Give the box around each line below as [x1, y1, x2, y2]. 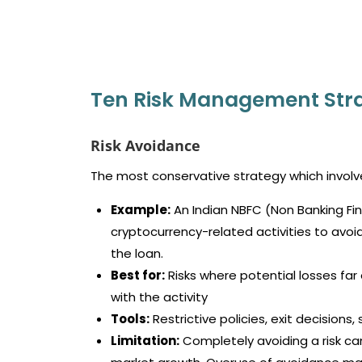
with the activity [111, 288, 208, 305]
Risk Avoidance [90, 136, 200, 155]
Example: [111, 201, 170, 218]
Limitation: [111, 332, 179, 349]
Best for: [111, 267, 165, 284]
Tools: [111, 310, 149, 327]
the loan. [111, 245, 163, 262]
